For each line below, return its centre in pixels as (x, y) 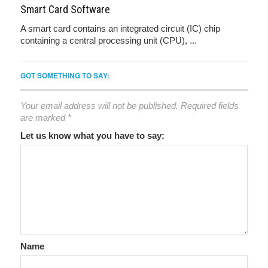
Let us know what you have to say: (92, 136)
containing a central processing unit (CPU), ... (109, 41)
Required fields (210, 106)
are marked (44, 118)
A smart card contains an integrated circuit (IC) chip (120, 29)
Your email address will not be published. (99, 106)
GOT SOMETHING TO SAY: (65, 76)
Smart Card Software (65, 10)
